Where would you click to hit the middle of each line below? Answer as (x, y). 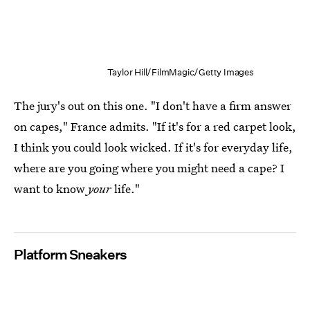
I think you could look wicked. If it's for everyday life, (153, 147)
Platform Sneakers (70, 254)
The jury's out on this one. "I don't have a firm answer (153, 105)
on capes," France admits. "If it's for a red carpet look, (155, 126)
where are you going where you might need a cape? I (149, 167)
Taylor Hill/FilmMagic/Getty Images (180, 72)
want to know (51, 188)
